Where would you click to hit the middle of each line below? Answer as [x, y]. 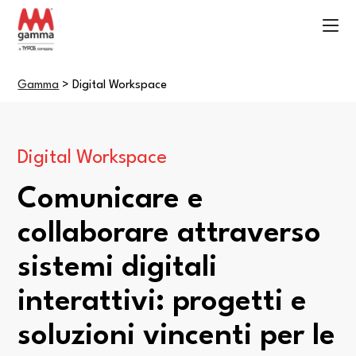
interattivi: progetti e [163, 302]
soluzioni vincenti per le [177, 337]
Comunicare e [111, 200]
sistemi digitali [118, 268]
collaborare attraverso [170, 234]
